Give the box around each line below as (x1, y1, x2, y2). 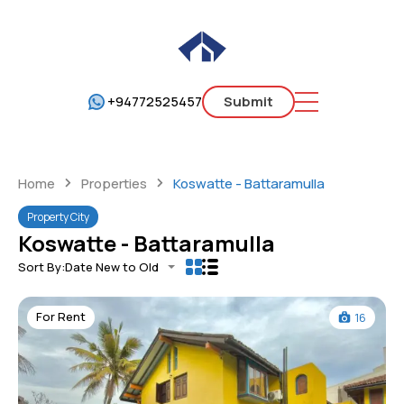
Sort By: (18, 258, 65, 275)
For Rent (36, 308, 86, 326)
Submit (224, 91, 273, 111)
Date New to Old (65, 258, 159, 275)
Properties (81, 173, 147, 193)
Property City (27, 208, 89, 225)
